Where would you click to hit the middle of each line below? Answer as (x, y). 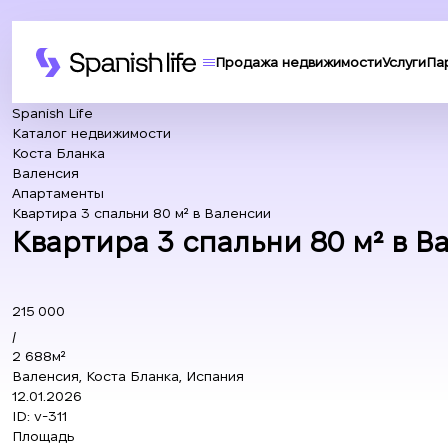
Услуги (404, 62)
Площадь (43, 436)
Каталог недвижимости (91, 133)
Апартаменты (58, 193)
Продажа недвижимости (298, 62)
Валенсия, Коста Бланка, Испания (128, 376)
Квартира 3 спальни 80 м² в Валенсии (141, 213)
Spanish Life (52, 113)
